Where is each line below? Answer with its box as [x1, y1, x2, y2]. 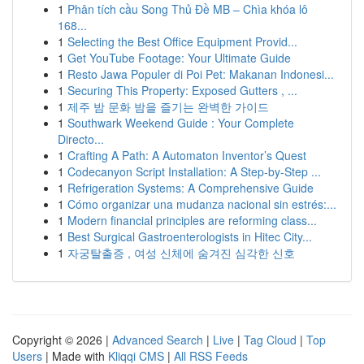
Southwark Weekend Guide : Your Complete [67, 115, 294, 131]
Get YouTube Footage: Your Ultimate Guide [67, 50, 291, 66]
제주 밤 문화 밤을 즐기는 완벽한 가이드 [67, 98, 269, 115]
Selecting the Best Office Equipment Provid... [67, 33, 297, 50]
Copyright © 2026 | [12, 331, 112, 348]
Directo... [58, 131, 104, 147]
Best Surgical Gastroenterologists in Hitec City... [67, 228, 312, 245]
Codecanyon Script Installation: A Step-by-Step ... [67, 163, 321, 180]
